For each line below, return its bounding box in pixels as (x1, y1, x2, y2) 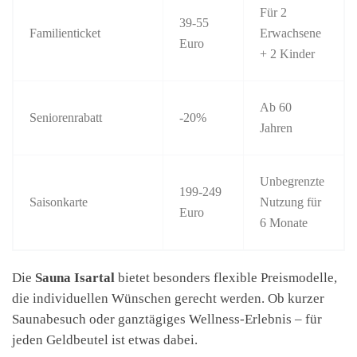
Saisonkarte (29, 194, 88, 209)
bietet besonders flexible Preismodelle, (115, 270, 337, 286)
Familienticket (29, 25, 101, 40)
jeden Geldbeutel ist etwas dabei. (12, 332, 198, 348)
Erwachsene (260, 25, 322, 40)
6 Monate (260, 215, 308, 229)
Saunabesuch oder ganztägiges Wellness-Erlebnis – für (12, 312, 322, 328)
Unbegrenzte (260, 174, 325, 188)
